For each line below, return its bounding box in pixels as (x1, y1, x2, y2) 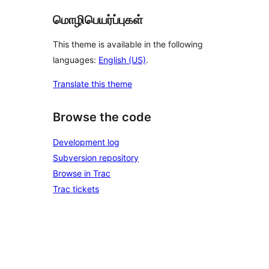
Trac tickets (53, 184, 99, 194)
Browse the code (53, 110, 151, 125)
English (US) (98, 55, 146, 65)
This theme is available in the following (53, 39, 203, 50)
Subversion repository (53, 153, 139, 163)
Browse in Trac (53, 168, 110, 178)
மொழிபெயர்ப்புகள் (53, 12, 143, 27)
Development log (53, 137, 119, 147)
